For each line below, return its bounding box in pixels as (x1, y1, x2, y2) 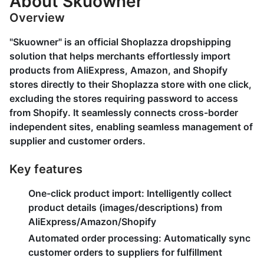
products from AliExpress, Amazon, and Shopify (9, 64, 227, 76)
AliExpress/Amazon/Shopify (28, 216, 156, 227)
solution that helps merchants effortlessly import (9, 50, 230, 62)
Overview (9, 11, 65, 25)
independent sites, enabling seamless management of (9, 121, 253, 133)
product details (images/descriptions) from (28, 202, 222, 213)
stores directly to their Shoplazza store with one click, (9, 78, 252, 90)
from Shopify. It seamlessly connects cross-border (9, 107, 238, 118)
